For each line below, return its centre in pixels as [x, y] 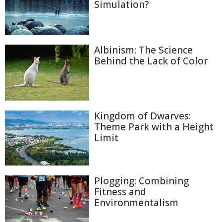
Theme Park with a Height [154, 127]
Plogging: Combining [141, 181]
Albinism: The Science [143, 50]
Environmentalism [136, 202]
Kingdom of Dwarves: [142, 116]
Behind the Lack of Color [151, 61]
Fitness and [120, 192]
